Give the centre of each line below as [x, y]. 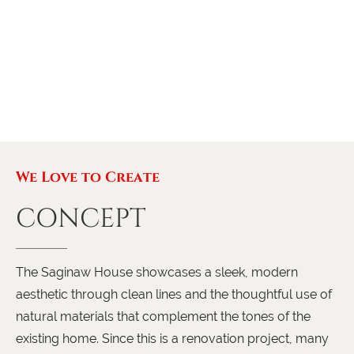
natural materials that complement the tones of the [163, 317]
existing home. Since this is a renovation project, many [172, 339]
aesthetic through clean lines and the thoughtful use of [174, 295]
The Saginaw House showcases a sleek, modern [157, 273]
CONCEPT [81, 219]
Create [132, 177]
